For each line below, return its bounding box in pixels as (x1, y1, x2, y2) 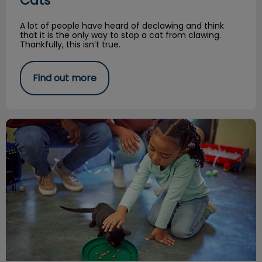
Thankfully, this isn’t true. (20, 38, 120, 50)
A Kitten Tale (6, 117, 64, 131)
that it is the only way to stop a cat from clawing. (20, 29, 221, 41)
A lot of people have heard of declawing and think (20, 19, 224, 32)
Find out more (33, 71, 96, 85)
